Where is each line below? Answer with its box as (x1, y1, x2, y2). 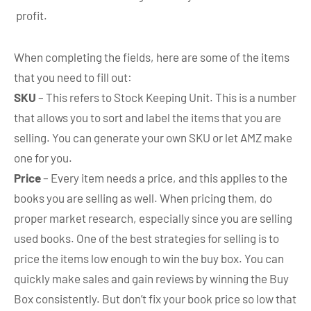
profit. (16, 8, 47, 22)
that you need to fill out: (14, 69, 132, 84)
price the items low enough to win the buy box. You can (14, 251, 284, 265)
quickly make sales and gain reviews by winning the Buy (14, 271, 289, 285)
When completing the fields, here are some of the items (14, 49, 289, 64)
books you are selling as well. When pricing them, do (14, 190, 272, 205)
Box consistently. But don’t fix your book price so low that (14, 291, 296, 305)
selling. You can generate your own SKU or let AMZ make (14, 130, 292, 144)
